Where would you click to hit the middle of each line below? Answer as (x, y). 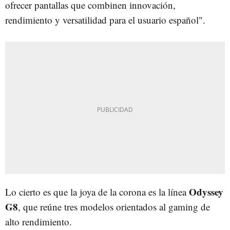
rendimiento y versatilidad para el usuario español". (105, 20)
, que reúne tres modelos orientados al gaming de (114, 206)
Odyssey (206, 191)
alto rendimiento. (39, 221)
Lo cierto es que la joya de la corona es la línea (97, 191)
